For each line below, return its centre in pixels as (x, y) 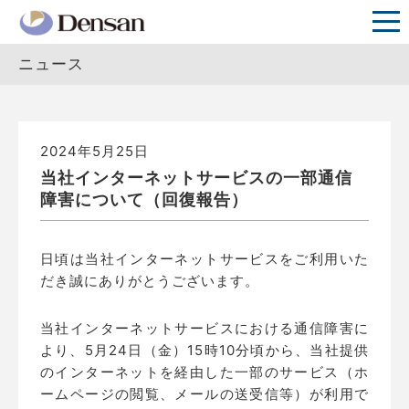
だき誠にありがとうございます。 (150, 281)
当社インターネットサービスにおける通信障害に (204, 328)
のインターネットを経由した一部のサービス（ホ (204, 372)
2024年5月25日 (94, 151)
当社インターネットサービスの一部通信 (196, 178)
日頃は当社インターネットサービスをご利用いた (204, 259)
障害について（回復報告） (144, 199)
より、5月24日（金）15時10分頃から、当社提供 (204, 350)
